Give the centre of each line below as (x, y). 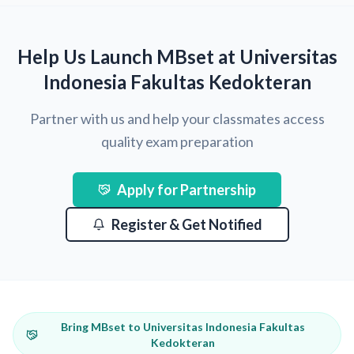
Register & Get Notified (186, 224)
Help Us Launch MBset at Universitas (177, 56)
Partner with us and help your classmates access (177, 119)
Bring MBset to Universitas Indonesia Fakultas (183, 327)
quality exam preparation (177, 141)
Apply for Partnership (186, 190)
